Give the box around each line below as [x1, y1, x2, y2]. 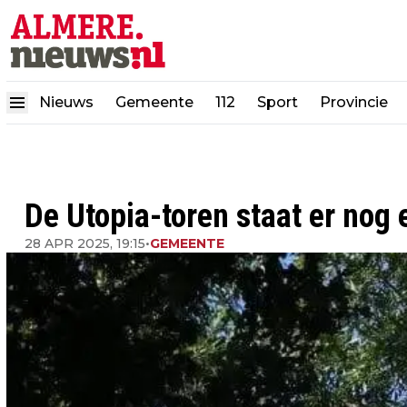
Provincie [320, 93, 392, 111]
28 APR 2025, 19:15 [25, 235, 145, 252]
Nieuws [39, 93, 94, 111]
